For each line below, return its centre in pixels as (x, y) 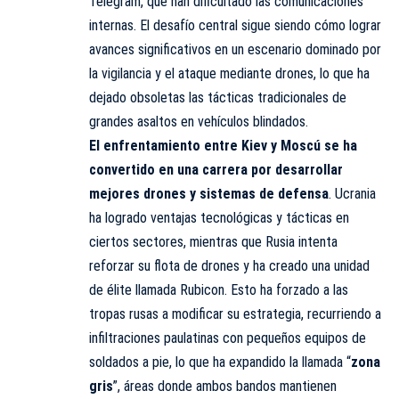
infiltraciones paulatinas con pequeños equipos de (228, 338)
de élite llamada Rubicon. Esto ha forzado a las (219, 289)
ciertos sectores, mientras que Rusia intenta (213, 241)
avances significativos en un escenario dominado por (235, 49)
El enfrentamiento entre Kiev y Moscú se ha (223, 145)
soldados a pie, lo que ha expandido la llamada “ (220, 362)
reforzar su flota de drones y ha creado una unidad (229, 265)
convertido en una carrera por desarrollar (216, 169)
